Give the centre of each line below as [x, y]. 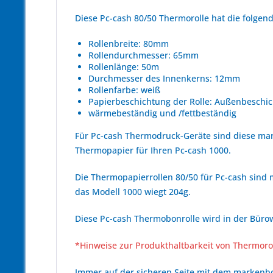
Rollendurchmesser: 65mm [144, 55]
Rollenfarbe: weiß [124, 90]
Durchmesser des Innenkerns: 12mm [164, 78]
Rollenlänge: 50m [124, 67]
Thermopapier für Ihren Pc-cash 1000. [153, 150]
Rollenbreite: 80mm [129, 44]
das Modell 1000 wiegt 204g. [133, 192]
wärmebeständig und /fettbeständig [162, 113]
